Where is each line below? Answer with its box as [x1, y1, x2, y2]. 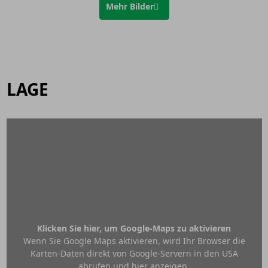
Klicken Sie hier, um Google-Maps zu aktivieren [37, 222, 231, 234]
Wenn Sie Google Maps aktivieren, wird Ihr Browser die [23, 234, 245, 246]
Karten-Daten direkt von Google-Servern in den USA [30, 247, 238, 259]
